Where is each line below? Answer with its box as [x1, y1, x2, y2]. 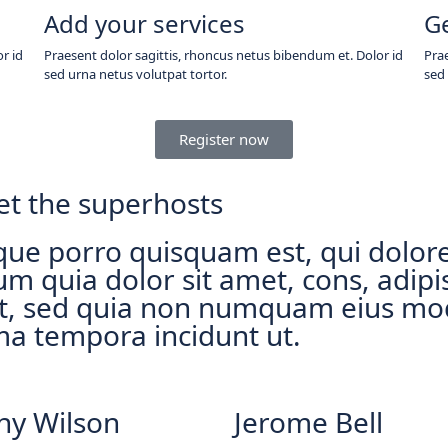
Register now [179, 129, 269, 149]
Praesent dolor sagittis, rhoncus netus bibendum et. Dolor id [43, 46, 403, 64]
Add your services [43, 7, 245, 40]
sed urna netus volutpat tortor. [43, 65, 227, 83]
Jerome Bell [234, 403, 383, 441]
